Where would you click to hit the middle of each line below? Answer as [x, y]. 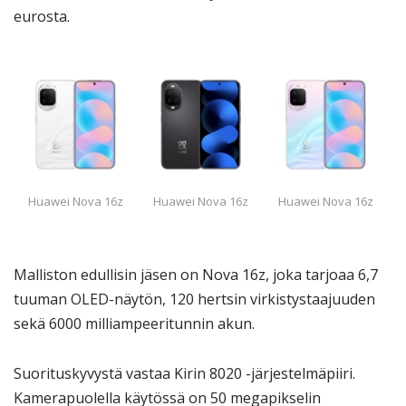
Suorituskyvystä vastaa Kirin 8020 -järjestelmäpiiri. [184, 373]
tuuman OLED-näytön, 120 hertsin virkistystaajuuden [194, 300]
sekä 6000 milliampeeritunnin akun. [134, 324]
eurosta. [42, 16]
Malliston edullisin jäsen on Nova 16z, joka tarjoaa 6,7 [196, 275]
